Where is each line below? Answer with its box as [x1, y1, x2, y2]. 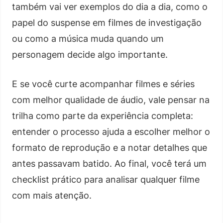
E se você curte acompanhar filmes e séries [12, 78, 195, 89]
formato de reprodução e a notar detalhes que [12, 142, 207, 153]
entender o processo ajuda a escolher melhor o [12, 126, 210, 137]
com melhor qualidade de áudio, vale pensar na [12, 94, 210, 105]
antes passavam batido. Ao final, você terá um [12, 158, 207, 169]
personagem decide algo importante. [12, 49, 168, 60]
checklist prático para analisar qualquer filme [12, 174, 200, 185]
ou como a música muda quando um [12, 33, 164, 44]
